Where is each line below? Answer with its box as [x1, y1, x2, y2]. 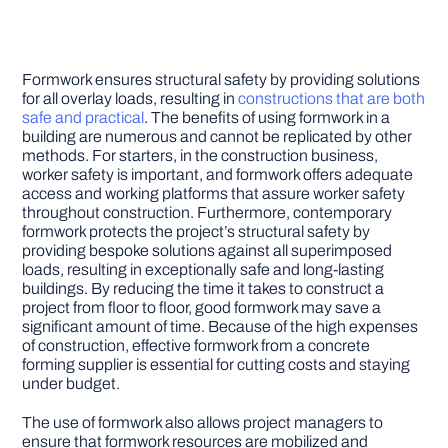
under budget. [22, 375, 121, 393]
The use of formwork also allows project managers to [22, 414, 384, 432]
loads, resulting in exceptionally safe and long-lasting [22, 261, 385, 279]
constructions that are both [238, 90, 426, 108]
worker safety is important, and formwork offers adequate [22, 166, 414, 184]
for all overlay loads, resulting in [22, 90, 239, 108]
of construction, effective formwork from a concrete [22, 337, 371, 355]
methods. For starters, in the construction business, [22, 147, 379, 165]
